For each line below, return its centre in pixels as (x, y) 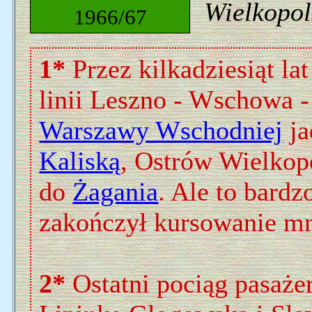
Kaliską (80, 161)
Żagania (116, 192)
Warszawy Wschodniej (161, 130)
